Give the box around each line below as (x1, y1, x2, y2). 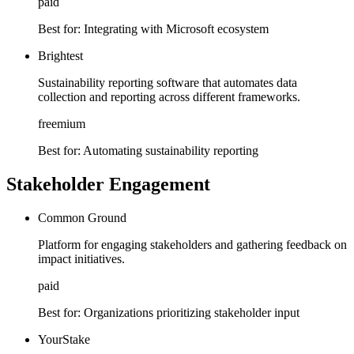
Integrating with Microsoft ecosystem (84, 22, 269, 36)
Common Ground (38, 211, 126, 225)
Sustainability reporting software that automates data (38, 76, 297, 90)
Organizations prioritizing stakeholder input (84, 306, 299, 320)
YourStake (38, 333, 90, 347)
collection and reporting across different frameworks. (38, 90, 300, 104)
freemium (38, 117, 85, 131)
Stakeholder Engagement (6, 174, 210, 195)
